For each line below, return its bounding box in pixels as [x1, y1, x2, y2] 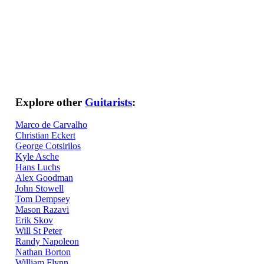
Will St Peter [15, 226, 62, 236]
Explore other [15, 95, 85, 108]
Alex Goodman [15, 173, 73, 183]
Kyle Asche [15, 151, 59, 162]
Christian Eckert [15, 130, 75, 141]
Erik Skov [15, 215, 53, 226]
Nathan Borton [15, 247, 71, 258]
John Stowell [15, 183, 64, 194]
